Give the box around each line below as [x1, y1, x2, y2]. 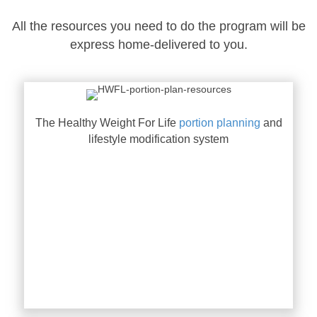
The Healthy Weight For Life [35, 117, 179, 129]
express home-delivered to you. [69, 38, 248, 52]
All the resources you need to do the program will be [11, 19, 306, 34]
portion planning [178, 117, 260, 129]
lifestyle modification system [88, 133, 229, 146]
